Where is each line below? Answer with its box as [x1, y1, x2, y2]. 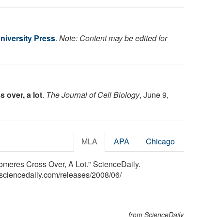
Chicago [146, 135, 175, 147]
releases [60, 169, 90, 180]
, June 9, [139, 89, 169, 100]
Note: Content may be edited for [59, 32, 167, 44]
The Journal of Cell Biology [46, 89, 139, 100]
